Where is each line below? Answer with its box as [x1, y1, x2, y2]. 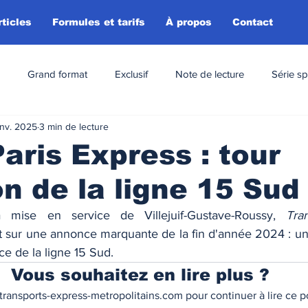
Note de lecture [175, 67, 244, 80]
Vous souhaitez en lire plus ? [11, 265, 269, 284]
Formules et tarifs [52, 16, 145, 27]
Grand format [27, 67, 87, 80]
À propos [166, 16, 212, 27]
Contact [232, 16, 273, 27]
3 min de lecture [39, 120, 109, 132]
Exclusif [115, 67, 148, 80]
